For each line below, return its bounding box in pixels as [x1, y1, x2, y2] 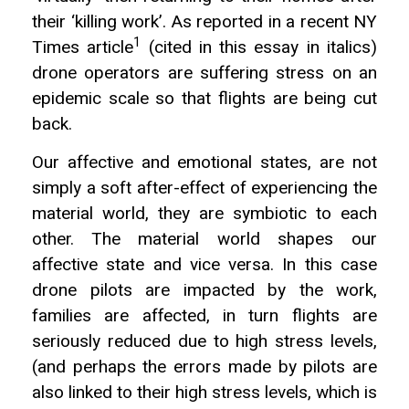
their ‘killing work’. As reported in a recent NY [32, 8, 377, 35]
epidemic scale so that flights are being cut [32, 85, 377, 111]
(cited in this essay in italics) [141, 34, 378, 60]
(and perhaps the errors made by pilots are [32, 354, 377, 381]
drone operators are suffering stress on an [32, 59, 377, 86]
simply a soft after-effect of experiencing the [32, 175, 377, 202]
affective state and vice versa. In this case [32, 252, 377, 278]
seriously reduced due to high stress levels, [32, 329, 377, 355]
